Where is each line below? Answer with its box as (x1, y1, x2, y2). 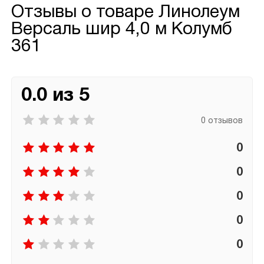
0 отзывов (201, 117, 243, 125)
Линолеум (158, 5, 240, 21)
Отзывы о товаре (11, 5, 159, 21)
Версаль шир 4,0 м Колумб (11, 22, 232, 38)
